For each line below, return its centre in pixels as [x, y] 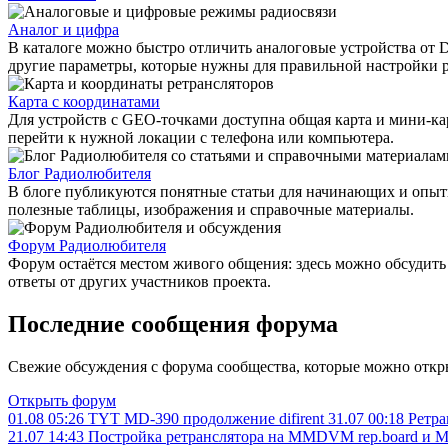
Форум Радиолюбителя [87, 245]
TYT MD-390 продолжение [181, 418]
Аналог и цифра [63, 29]
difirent [301, 418]
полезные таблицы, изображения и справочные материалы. [211, 209]
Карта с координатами [84, 101]
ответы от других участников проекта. [139, 281]
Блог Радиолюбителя [79, 173]
